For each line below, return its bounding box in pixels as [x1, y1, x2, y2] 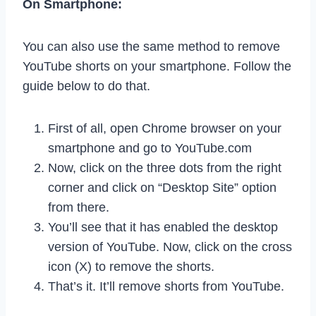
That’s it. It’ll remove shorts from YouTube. [48, 279, 284, 293]
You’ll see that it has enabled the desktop [48, 219, 278, 234]
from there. [48, 200, 109, 214]
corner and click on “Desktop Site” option [48, 180, 276, 195]
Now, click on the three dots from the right [48, 160, 281, 175]
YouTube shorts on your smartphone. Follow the [23, 59, 291, 73]
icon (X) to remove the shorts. [48, 259, 214, 274]
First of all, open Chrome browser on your [48, 121, 281, 135]
